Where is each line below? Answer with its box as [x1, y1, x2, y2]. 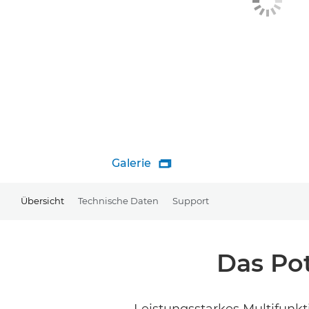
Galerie [112, 157, 151, 170]
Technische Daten [78, 195, 159, 206]
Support [172, 195, 209, 206]
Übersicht [21, 195, 64, 206]
